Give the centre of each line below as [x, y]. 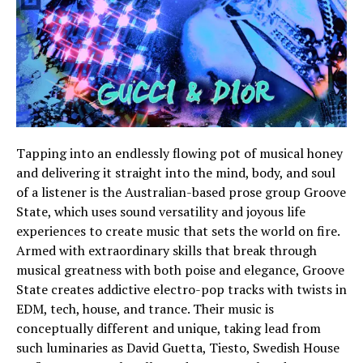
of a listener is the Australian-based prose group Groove [181, 192]
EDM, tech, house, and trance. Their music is [145, 309]
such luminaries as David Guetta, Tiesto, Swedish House [178, 348]
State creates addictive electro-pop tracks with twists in [181, 289]
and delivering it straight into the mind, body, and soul [176, 173]
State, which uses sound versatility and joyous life [161, 211]
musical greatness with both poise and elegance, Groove [180, 270]
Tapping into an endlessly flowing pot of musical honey [179, 153]
